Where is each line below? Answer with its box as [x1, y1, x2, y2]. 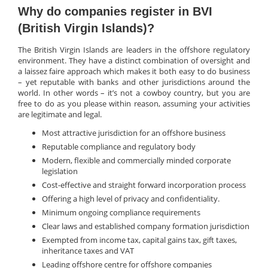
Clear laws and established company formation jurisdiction [42, 221, 249, 232]
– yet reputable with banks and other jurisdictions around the [18, 77, 250, 88]
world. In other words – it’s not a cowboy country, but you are [18, 87, 250, 99]
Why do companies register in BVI [18, 5, 212, 19]
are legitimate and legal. [18, 109, 102, 120]
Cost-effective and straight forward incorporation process [42, 179, 246, 191]
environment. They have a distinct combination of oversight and [18, 55, 250, 66]
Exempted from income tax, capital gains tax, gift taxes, [42, 234, 237, 246]
